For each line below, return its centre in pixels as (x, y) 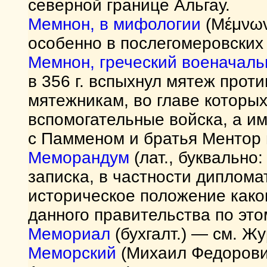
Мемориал (69, 234)
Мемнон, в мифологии (114, 24)
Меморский (72, 253)
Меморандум (79, 158)
